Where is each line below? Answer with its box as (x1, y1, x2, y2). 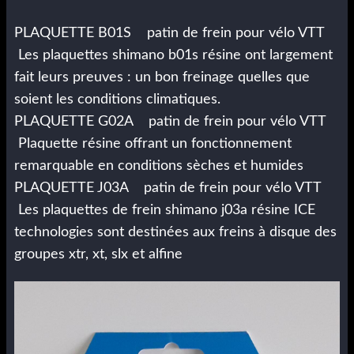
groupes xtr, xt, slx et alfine (14, 247, 186, 262)
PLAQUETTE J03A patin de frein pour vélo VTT (14, 181, 329, 196)
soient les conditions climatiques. (14, 92, 220, 107)
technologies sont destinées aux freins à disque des (14, 225, 337, 240)
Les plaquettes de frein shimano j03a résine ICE (14, 203, 315, 218)
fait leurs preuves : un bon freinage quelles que (14, 70, 310, 85)
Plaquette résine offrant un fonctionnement (14, 137, 292, 152)
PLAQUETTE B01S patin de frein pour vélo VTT (14, 26, 332, 41)
